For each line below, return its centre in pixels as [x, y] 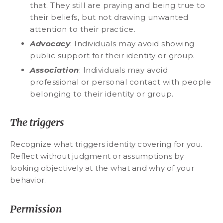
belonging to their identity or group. [102, 94]
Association [55, 70]
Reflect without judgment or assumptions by [97, 156]
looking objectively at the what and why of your [102, 168]
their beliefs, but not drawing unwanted [109, 17]
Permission [36, 209]
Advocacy [50, 43]
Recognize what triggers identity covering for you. [106, 144]
